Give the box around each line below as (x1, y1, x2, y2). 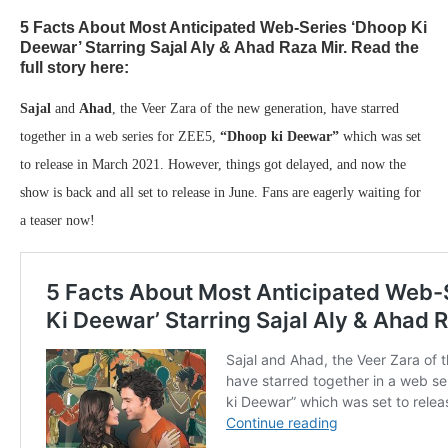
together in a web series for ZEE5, (20, 129, 220, 145)
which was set (339, 129, 421, 145)
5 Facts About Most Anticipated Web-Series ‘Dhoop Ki (20, 19, 427, 37)
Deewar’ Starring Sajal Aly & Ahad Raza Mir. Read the (20, 39, 419, 57)
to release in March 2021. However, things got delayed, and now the (20, 157, 406, 173)
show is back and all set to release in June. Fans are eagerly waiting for (20, 185, 421, 201)
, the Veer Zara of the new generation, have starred (112, 101, 399, 117)
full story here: (20, 59, 129, 77)
